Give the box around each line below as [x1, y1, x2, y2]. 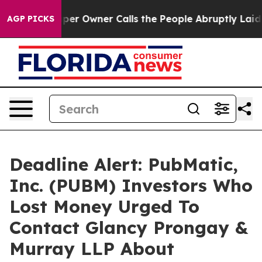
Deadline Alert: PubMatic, [9, 153, 238, 175]
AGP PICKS [7, 13, 54, 24]
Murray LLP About [9, 237, 174, 260]
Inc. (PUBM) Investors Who [9, 174, 253, 196]
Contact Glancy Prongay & [9, 216, 248, 239]
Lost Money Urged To [9, 195, 199, 218]
